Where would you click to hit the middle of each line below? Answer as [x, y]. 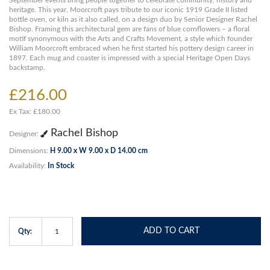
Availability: [28, 166]
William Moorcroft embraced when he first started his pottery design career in [131, 49]
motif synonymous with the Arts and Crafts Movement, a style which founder [131, 39]
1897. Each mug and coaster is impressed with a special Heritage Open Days [130, 58]
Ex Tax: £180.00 [35, 112]
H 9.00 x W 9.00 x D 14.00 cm [99, 151]
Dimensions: [30, 151]
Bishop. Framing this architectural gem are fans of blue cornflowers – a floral [129, 29]
